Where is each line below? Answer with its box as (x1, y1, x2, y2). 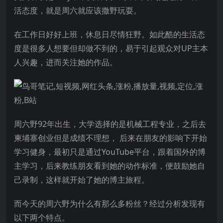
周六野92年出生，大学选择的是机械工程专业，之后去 (14, 118, 206, 129)
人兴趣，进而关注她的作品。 (14, 56, 117, 68)
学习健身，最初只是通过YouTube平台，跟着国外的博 (14, 146, 206, 157)
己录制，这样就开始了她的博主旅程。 (14, 174, 149, 185)
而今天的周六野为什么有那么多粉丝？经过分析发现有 (14, 198, 205, 209)
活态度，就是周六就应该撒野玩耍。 (14, 4, 141, 16)
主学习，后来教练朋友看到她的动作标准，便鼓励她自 (14, 160, 205, 171)
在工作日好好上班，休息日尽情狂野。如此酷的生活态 (14, 28, 205, 40)
